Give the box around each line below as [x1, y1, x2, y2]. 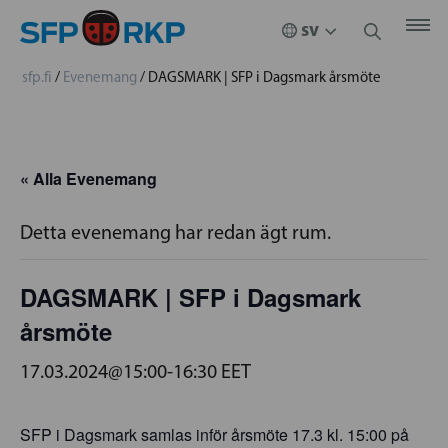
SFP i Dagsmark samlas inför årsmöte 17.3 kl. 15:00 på [20, 423, 409, 446]
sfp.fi [22, 68, 52, 86]
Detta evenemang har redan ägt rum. [20, 220, 331, 244]
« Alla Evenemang [20, 167, 157, 190]
